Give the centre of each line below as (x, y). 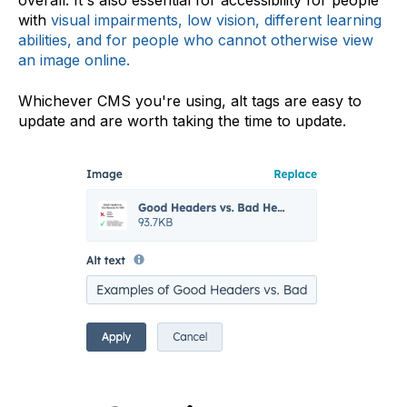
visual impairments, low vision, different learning (216, 20)
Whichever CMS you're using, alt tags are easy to (190, 100)
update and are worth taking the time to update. (182, 120)
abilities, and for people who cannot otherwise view (196, 40)
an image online (72, 60)
